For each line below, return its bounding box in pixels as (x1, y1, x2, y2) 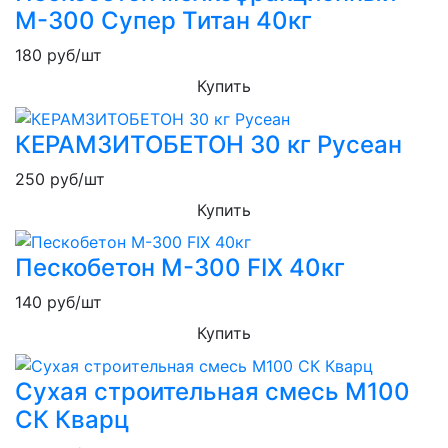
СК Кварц (15, 404, 129, 434)
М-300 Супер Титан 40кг (15, 6, 312, 36)
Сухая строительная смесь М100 (15, 376, 410, 406)
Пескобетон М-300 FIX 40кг (15, 253, 345, 283)
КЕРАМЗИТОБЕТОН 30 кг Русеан (15, 129, 402, 159)
